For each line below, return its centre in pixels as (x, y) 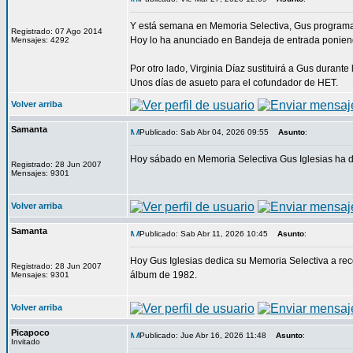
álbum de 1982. (163, 275)
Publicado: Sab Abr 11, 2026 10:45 (204, 234)
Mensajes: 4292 (40, 40)
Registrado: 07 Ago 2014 (57, 31)
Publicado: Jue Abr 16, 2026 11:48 (203, 335)
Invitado (26, 342)
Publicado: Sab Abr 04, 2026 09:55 (204, 132)
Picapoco (30, 333)
